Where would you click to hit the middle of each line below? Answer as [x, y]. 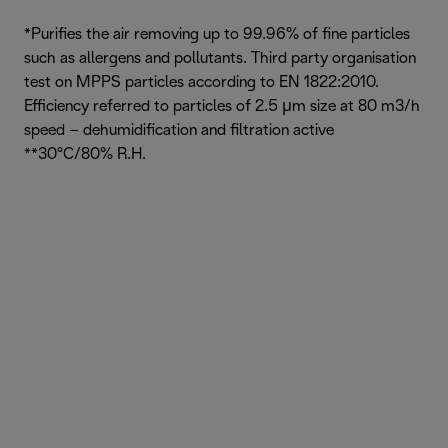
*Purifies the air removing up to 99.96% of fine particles [217, 34]
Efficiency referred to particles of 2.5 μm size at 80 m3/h [222, 106]
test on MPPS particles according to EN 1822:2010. [201, 82]
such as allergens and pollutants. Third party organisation [220, 58]
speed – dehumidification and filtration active [179, 130]
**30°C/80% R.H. [85, 154]
